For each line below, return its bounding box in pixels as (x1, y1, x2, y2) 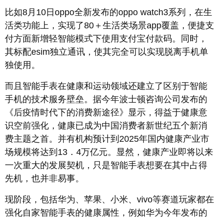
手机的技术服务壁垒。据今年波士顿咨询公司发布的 (5, 94, 207, 105)
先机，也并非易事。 (5, 174, 84, 184)
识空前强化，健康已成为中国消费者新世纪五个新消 (5, 121, 207, 131)
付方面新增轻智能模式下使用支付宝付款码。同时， (5, 34, 207, 44)
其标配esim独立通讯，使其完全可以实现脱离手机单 (5, 47, 208, 57)
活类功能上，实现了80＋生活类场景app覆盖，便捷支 (5, 21, 214, 31)
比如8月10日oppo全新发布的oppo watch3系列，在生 (5, 7, 212, 18)
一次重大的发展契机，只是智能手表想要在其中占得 (5, 160, 207, 171)
